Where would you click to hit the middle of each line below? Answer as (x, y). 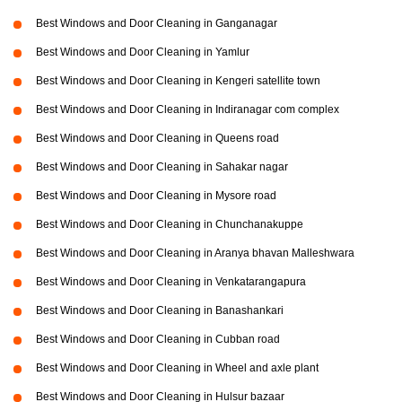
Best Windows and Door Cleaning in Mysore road (156, 196)
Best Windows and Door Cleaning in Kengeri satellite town (178, 81)
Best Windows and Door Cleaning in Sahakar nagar (162, 167)
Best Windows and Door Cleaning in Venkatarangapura (171, 282)
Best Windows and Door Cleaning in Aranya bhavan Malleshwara (195, 253)
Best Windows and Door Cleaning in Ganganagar (157, 24)
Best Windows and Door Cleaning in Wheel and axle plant (177, 368)
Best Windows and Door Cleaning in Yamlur (143, 52)
